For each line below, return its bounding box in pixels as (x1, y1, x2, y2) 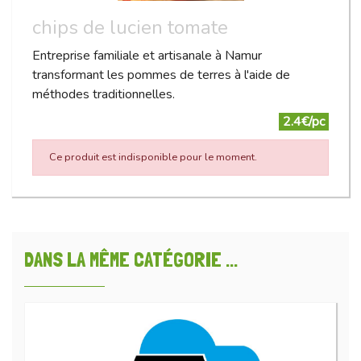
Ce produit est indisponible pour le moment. (49, 150, 257, 165)
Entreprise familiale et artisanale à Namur (32, 47, 262, 65)
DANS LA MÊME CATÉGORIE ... (24, 247, 238, 272)
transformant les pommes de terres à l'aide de (32, 66, 290, 85)
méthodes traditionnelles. (32, 85, 175, 104)
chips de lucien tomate (32, 15, 228, 41)
